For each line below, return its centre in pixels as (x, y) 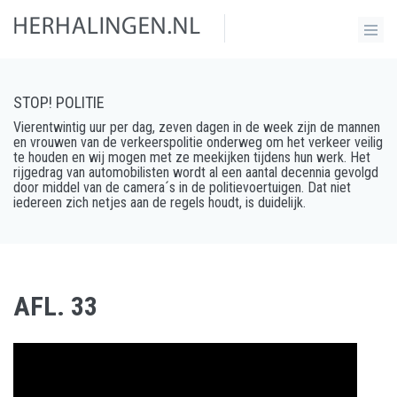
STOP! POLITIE (59, 102)
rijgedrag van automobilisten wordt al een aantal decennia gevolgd (196, 172)
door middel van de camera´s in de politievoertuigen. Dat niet (182, 187)
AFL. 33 (55, 306)
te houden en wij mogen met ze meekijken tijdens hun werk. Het (192, 157)
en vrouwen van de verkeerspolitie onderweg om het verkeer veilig (198, 142)
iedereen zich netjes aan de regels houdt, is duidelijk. (160, 202)
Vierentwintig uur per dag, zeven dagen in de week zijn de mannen (197, 127)
